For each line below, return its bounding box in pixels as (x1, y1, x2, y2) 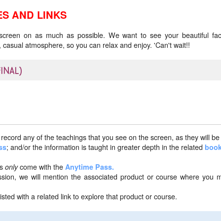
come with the (18, 161, 66, 172)
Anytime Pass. (65, 162, 114, 172)
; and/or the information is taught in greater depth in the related (6, 142, 205, 152)
